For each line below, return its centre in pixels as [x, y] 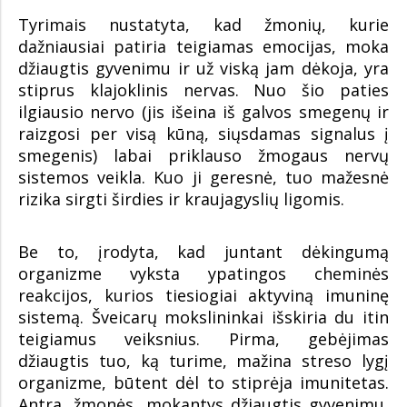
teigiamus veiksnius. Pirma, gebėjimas [203, 339]
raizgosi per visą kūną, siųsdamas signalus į [203, 134]
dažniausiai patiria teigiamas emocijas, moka [203, 47]
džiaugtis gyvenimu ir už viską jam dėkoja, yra [203, 69]
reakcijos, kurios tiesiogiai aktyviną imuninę [203, 296]
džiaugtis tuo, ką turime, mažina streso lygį [203, 361]
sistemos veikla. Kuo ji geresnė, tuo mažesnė [203, 178]
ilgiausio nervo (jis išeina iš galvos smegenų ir [203, 112]
